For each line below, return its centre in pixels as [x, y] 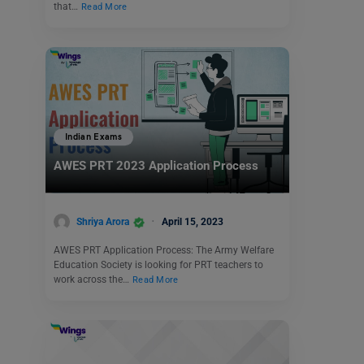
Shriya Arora [103, 221]
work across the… [93, 280]
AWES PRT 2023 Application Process [156, 166]
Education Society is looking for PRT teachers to [158, 265]
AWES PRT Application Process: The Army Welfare [164, 251]
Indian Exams [94, 137]
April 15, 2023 [193, 221]
